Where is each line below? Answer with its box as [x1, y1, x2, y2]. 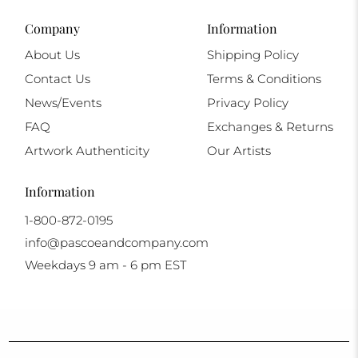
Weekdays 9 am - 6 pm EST [24, 257, 186, 273]
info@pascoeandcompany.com [24, 235, 209, 251]
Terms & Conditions [207, 71, 322, 87]
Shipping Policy [207, 47, 300, 63]
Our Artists [207, 143, 272, 159]
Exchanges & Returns [207, 119, 334, 135]
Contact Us [24, 71, 90, 87]
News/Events [24, 95, 101, 111]
